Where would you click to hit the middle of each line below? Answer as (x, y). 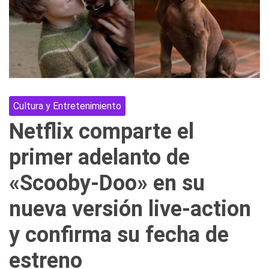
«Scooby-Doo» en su (107, 183)
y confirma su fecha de (119, 234)
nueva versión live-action (130, 209)
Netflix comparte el (101, 131)
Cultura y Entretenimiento (67, 106)
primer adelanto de (99, 157)
